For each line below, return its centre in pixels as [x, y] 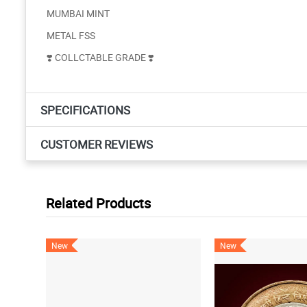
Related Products [98, 203]
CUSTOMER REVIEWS [97, 144]
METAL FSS [71, 35]
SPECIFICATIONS [85, 110]
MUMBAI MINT [79, 13]
